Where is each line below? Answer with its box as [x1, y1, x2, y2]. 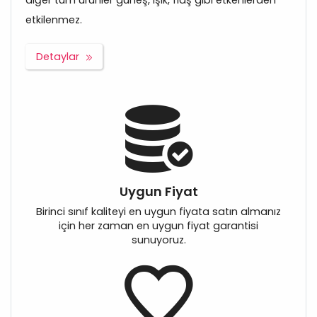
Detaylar [36, 50, 79, 64]
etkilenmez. [25, 13, 82, 28]
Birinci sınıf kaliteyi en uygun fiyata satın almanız [36, 204, 281, 219]
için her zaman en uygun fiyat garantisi [59, 219, 258, 234]
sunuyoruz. [131, 233, 186, 248]
